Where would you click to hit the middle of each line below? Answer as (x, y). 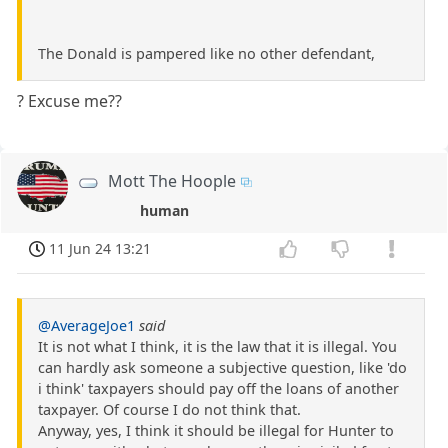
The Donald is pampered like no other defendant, (206, 53)
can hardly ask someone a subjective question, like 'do (222, 367)
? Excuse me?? (70, 100)
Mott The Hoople (172, 180)
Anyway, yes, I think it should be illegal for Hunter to (216, 430)
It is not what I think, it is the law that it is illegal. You (217, 346)
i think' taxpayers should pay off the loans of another (218, 388)
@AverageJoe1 (86, 325)
